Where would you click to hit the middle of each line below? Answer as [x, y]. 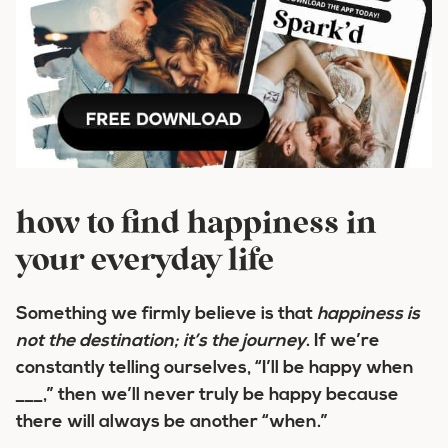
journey [274, 341]
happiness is [368, 314]
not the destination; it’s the [127, 341]
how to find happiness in [196, 225]
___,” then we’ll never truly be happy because [207, 395]
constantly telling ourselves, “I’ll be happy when [215, 368]
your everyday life [145, 262]
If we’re [347, 341]
